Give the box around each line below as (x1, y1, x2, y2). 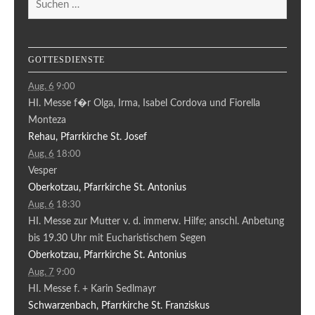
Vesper (28, 165, 57, 176)
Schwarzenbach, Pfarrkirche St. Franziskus (28, 300, 210, 311)
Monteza (28, 115, 66, 125)
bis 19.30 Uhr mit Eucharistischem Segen (28, 233, 206, 243)
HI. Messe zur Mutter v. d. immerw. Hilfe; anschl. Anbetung (28, 216, 284, 226)
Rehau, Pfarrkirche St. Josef (28, 131, 147, 142)
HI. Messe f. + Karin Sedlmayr (28, 283, 156, 294)
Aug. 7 (28, 267, 54, 276)
